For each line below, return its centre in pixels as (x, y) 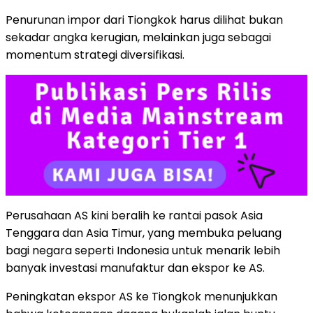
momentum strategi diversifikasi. (95, 54)
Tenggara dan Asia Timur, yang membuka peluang (144, 233)
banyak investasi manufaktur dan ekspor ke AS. (135, 268)
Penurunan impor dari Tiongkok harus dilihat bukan (144, 20)
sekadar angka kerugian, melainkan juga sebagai (138, 37)
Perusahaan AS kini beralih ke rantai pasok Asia (134, 215)
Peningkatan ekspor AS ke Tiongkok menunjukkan (141, 296)
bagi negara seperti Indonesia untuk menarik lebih (143, 250)
